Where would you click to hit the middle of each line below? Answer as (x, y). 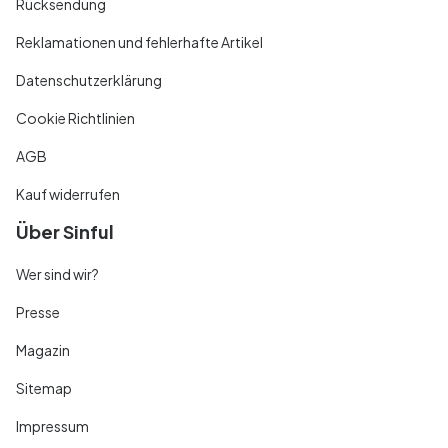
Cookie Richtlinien (75, 117)
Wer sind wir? (57, 273)
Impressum (52, 425)
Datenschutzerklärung (89, 79)
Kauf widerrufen (68, 193)
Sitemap (44, 387)
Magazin (43, 349)
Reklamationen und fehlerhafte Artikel (139, 41)
